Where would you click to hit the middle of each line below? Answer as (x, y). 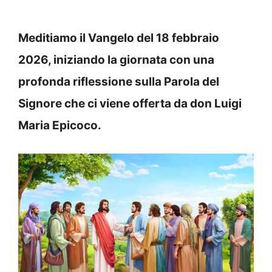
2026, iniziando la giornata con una (116, 59)
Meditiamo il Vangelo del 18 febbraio (119, 38)
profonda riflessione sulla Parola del (119, 81)
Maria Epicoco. (60, 125)
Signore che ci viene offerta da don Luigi (130, 103)
